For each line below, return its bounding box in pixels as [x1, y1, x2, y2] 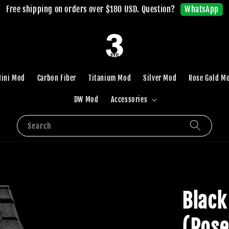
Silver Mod [143, 73, 177, 82]
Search [28, 121, 51, 131]
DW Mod [74, 95, 99, 104]
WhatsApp [185, 4, 219, 14]
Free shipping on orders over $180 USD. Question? [6, 4, 175, 14]
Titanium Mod [88, 73, 131, 82]
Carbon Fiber [37, 73, 77, 82]
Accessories [110, 95, 148, 104]
